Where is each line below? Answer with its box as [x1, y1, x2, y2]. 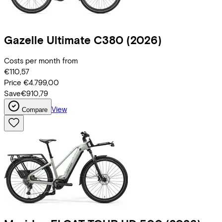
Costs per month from [4, 55, 78, 65]
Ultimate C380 [47, 33, 123, 47]
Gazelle [4, 33, 44, 47]
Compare [22, 106, 48, 113]
